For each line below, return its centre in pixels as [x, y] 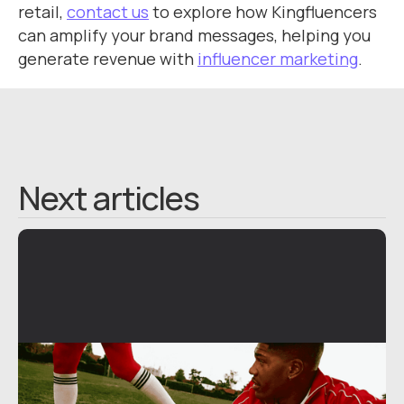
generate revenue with [108, 59]
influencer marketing [278, 59]
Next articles [109, 198]
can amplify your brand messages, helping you [194, 35]
